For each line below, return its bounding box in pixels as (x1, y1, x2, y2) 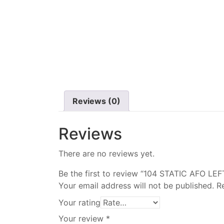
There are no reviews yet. (58, 148, 154, 158)
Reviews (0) (72, 95, 120, 106)
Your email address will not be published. (58, 180, 214, 190)
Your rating (58, 197, 100, 207)
